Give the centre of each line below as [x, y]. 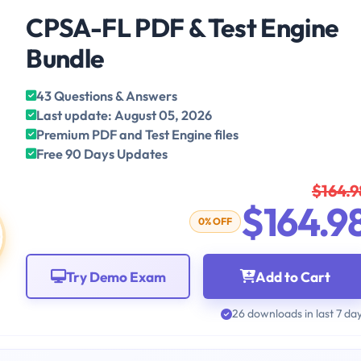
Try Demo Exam [116, 276]
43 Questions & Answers [107, 96]
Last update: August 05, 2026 [124, 116]
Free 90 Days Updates [102, 154]
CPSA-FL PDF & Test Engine [183, 28]
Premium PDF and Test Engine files [138, 135]
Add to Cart [293, 276]
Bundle [65, 58]
